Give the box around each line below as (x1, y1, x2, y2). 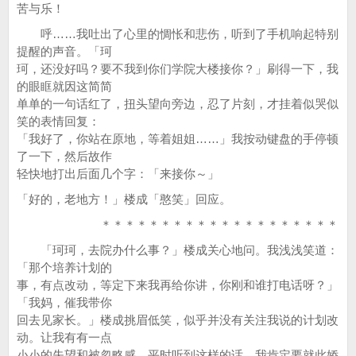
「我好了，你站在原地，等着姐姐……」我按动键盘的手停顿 (17, 132, 339, 145)
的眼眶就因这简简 (17, 79, 112, 93)
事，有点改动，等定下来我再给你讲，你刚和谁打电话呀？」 (17, 278, 339, 292)
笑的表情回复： (17, 114, 100, 128)
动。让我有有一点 (17, 331, 112, 344)
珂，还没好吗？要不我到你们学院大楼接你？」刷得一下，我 (17, 62, 339, 75)
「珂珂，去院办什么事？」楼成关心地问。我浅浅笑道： (17, 243, 339, 257)
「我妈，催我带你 (17, 296, 112, 309)
